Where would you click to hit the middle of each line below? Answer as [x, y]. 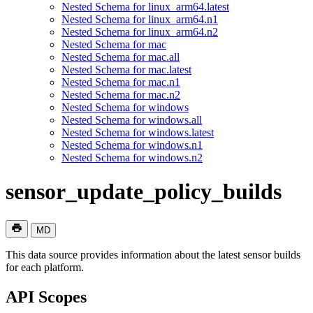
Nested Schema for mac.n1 [121, 82]
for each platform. [45, 267]
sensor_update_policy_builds [144, 192]
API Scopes [46, 297]
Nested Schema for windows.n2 [132, 157]
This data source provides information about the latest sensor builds [153, 254]
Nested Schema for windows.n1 [132, 145]
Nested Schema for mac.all [121, 57]
